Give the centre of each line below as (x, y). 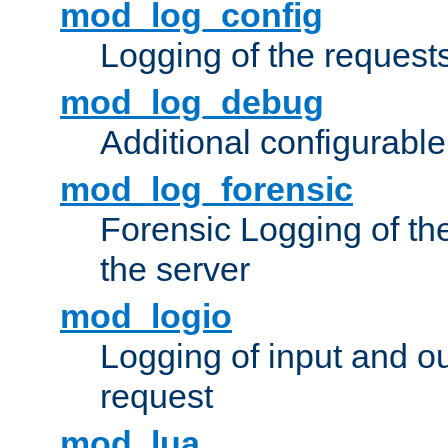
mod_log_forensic (206, 189)
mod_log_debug (192, 102)
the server (175, 269)
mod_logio (146, 316)
